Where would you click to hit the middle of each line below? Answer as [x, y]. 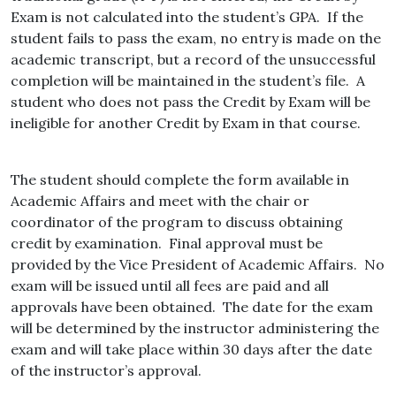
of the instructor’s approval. [106, 371]
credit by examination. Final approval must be [167, 244]
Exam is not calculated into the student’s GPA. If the [187, 17]
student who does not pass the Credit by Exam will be [190, 102]
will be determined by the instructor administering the [195, 328]
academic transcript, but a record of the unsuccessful [193, 60]
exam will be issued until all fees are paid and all [170, 286]
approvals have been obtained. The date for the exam [192, 307]
